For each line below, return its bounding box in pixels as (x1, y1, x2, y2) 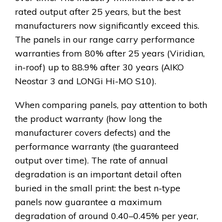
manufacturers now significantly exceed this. (15, 20, 199, 32)
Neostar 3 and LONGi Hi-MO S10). (15, 75, 156, 87)
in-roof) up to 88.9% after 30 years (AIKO (15, 61, 184, 73)
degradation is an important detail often (15, 168, 181, 180)
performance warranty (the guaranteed (15, 141, 179, 153)
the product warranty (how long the (15, 113, 162, 125)
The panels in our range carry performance (15, 34, 195, 46)
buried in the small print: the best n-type (15, 182, 180, 194)
